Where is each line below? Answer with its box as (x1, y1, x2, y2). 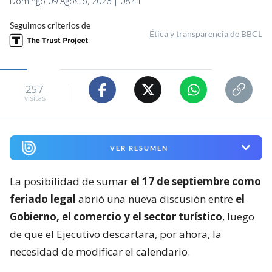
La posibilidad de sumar (10, 174, 131, 188)
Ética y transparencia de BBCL (149, 29, 262, 39)
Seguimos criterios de (10, 20, 90, 31)
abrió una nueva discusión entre (76, 191, 236, 206)
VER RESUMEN (109, 143, 168, 152)
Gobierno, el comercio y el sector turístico (10, 209, 222, 223)
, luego (222, 209, 254, 223)
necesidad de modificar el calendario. (10, 244, 190, 259)
